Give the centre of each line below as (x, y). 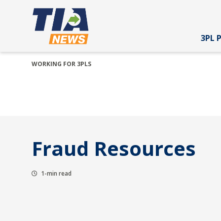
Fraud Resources (114, 148)
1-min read (55, 173)
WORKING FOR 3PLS (61, 64)
